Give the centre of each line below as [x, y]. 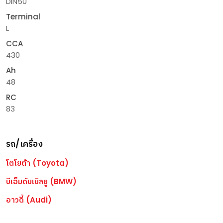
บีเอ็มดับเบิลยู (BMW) [41, 181]
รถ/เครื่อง [24, 144]
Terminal [23, 17]
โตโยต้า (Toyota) [37, 163]
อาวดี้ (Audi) [29, 200]
